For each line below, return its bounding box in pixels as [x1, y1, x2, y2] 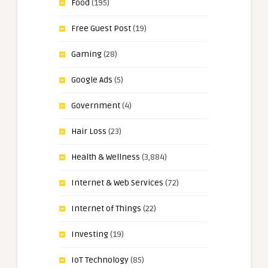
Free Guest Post [71, 23, 131, 33]
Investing [71, 229, 108, 239]
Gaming [71, 48, 102, 59]
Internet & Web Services [71, 177, 163, 188]
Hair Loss [71, 126, 106, 136]
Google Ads [71, 74, 112, 85]
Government [71, 100, 120, 111]
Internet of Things [71, 203, 141, 214]
